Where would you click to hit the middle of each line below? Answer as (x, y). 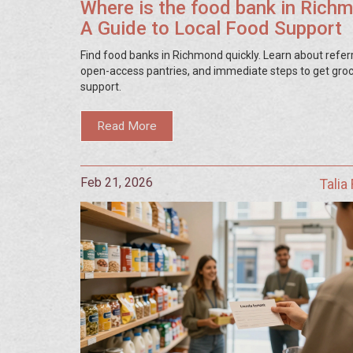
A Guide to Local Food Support (211, 29)
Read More (127, 126)
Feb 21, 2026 (117, 182)
